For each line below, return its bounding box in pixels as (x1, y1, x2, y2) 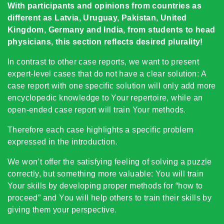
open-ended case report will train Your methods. (7, 105, 186, 114)
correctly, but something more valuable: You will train (7, 169, 204, 178)
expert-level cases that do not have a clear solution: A (7, 69, 206, 78)
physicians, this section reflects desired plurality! (7, 37, 203, 46)
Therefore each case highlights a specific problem (7, 125, 193, 134)
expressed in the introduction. (7, 137, 117, 146)
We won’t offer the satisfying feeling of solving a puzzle (7, 157, 212, 166)
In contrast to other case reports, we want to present (7, 57, 199, 66)
